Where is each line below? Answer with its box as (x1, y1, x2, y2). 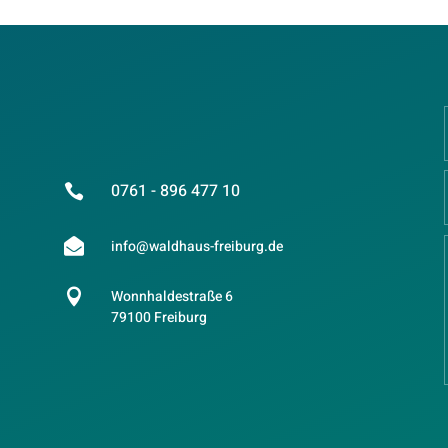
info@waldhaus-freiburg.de (110, 235, 283, 257)
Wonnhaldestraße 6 (110, 286, 233, 308)
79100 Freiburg (110, 307, 207, 329)
